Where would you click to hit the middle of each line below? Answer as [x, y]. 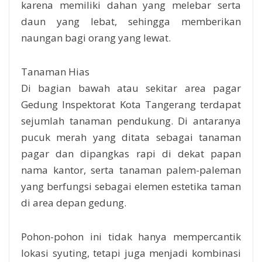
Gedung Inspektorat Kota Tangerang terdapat [131, 104]
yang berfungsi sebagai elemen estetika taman [131, 186]
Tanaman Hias [56, 71]
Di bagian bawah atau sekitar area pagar [131, 88]
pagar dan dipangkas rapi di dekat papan [131, 153]
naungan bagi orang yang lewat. [96, 37]
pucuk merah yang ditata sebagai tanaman [131, 137]
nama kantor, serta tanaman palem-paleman [131, 170]
